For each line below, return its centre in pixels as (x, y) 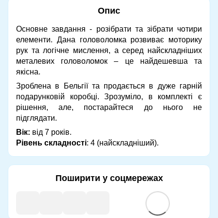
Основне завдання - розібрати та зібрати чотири (109, 29)
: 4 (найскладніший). (123, 143)
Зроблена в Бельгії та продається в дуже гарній (109, 86)
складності (65, 143)
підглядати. (36, 118)
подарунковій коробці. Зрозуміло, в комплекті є (109, 96)
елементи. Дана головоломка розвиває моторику (109, 39)
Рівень (29, 143)
